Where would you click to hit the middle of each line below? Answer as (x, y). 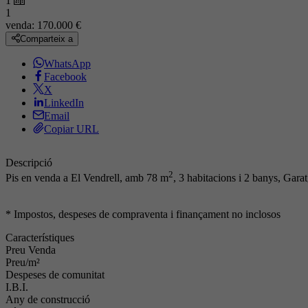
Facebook (65, 77)
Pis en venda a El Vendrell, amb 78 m (87, 178)
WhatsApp (67, 64)
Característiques (40, 237)
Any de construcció (48, 299)
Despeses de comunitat (55, 274)
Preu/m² (23, 262)
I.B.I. (17, 287)
